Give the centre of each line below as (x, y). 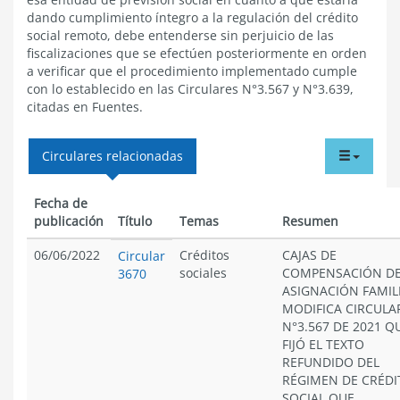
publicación (69, 221)
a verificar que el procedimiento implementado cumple (192, 71)
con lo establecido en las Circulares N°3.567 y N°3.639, (190, 89)
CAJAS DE (309, 255)
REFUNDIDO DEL (331, 362)
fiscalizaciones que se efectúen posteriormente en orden (197, 53)
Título (135, 221)
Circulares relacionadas (112, 156)
